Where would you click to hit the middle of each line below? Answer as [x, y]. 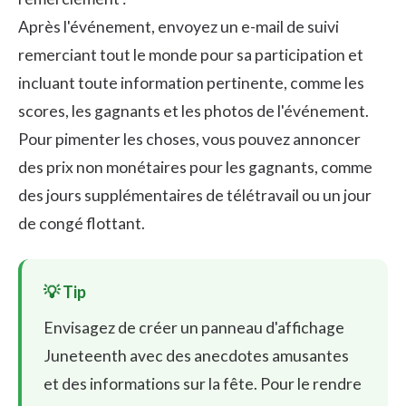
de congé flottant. [82, 223]
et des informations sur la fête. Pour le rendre [203, 383]
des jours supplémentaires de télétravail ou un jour [195, 195]
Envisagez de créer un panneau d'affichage [194, 327]
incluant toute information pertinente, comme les [191, 82]
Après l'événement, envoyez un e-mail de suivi [179, 26]
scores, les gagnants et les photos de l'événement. [193, 111]
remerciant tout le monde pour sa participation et [191, 54]
